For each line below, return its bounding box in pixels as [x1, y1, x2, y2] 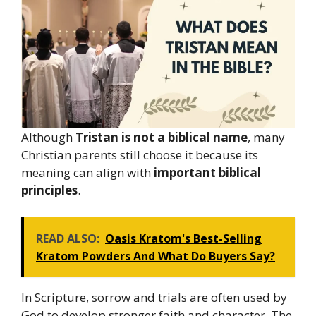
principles [21, 182, 78, 199]
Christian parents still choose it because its [21, 147, 258, 164]
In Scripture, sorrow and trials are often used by [21, 288, 287, 305]
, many [248, 129, 285, 146]
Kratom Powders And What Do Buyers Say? [36, 248, 275, 264]
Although [21, 129, 75, 146]
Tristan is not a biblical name [75, 129, 248, 146]
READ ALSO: [36, 230, 99, 246]
